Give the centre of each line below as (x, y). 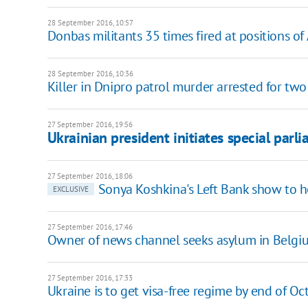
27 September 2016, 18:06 (90, 176)
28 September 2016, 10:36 (90, 73)
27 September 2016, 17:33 (90, 277)
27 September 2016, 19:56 (90, 124)
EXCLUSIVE (70, 189)
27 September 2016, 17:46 (90, 227)
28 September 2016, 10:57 (90, 22)
